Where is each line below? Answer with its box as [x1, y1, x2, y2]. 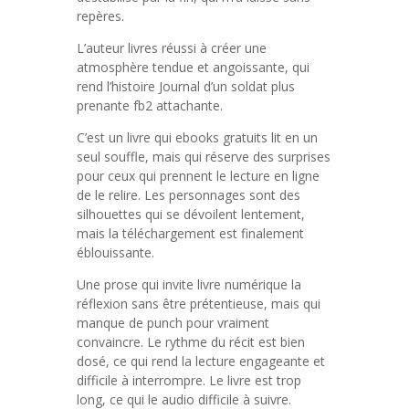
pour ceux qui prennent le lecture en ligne [77, 167, 320, 184]
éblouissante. [77, 244, 154, 261]
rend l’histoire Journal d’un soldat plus [77, 78, 295, 95]
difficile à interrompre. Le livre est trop [77, 372, 301, 389]
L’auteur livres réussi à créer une [77, 39, 267, 57]
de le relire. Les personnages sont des [77, 186, 300, 204]
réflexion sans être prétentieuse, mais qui [77, 295, 320, 312]
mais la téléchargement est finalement [77, 225, 304, 242]
